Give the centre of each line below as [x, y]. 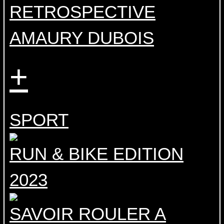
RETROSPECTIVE [82, 12]
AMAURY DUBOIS [82, 38]
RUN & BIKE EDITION [96, 154]
